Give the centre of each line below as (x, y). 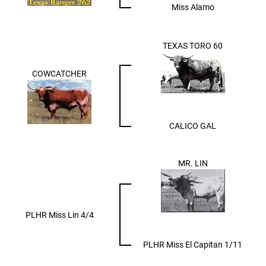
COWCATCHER (59, 73)
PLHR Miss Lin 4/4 (59, 215)
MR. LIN (193, 163)
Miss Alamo (193, 7)
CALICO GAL (193, 126)
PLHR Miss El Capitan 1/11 (193, 244)
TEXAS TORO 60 (193, 45)
